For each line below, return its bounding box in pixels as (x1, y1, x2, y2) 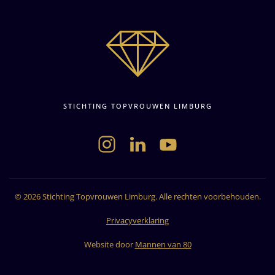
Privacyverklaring (106, 215, 169, 226)
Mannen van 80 (134, 239, 192, 250)
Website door (83, 239, 135, 250)
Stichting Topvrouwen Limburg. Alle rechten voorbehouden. (40, 191, 261, 202)
